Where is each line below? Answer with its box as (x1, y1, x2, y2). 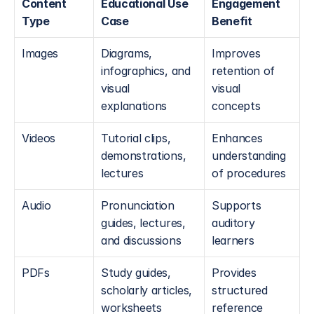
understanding (212, 149, 286, 163)
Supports (212, 198, 261, 212)
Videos (22, 131, 56, 145)
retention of (212, 64, 275, 78)
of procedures (212, 166, 286, 180)
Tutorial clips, (101, 131, 171, 145)
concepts (212, 99, 261, 113)
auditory (212, 216, 255, 230)
